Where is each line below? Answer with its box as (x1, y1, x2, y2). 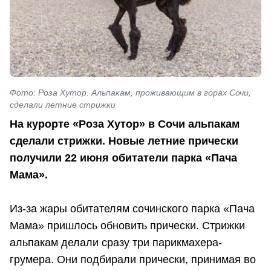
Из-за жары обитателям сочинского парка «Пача (10, 202, 255, 215)
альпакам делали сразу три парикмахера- (10, 236, 222, 249)
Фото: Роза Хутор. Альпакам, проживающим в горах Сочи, (10, 87, 251, 97)
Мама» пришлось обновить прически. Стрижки (10, 219, 245, 232)
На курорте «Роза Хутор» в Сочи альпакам (10, 117, 240, 130)
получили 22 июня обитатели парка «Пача (10, 151, 237, 164)
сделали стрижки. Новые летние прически (10, 134, 238, 147)
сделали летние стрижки (10, 99, 116, 109)
